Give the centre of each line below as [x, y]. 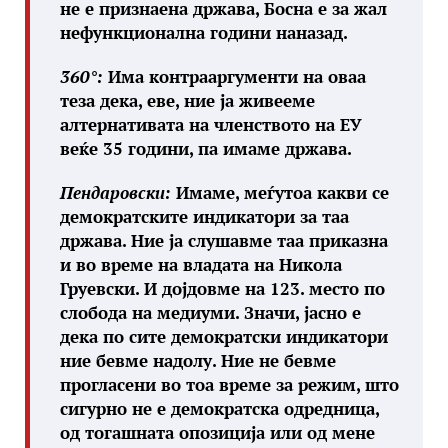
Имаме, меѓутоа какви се [280, 192]
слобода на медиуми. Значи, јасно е [210, 312]
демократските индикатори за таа [204, 216]
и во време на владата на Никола [201, 264]
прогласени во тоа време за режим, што [229, 384]
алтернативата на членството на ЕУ [211, 124]
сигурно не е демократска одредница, [219, 408]
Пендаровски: [115, 192]
